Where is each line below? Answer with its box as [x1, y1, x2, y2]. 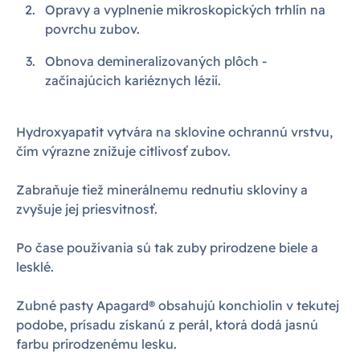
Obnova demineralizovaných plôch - [45, 53, 267, 69]
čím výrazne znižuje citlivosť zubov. [16, 143, 231, 159]
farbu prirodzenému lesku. [16, 336, 177, 352]
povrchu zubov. [45, 21, 140, 37]
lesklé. [16, 259, 54, 275]
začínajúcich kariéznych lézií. [45, 72, 221, 88]
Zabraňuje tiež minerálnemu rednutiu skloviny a [16, 182, 308, 198]
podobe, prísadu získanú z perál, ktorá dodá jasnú [16, 317, 318, 333]
